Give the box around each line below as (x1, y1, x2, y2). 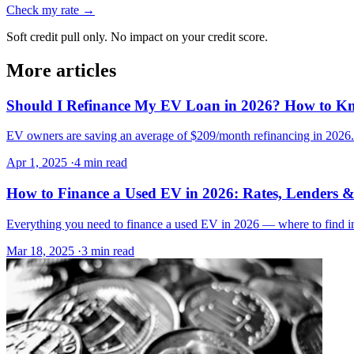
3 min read (81, 243, 134, 258)
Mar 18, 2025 (6, 243, 74, 258)
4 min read (74, 156, 127, 170)
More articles (6, 59, 116, 81)
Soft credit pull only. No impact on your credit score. (6, 29, 268, 43)
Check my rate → (6, 2, 95, 17)
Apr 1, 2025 (6, 156, 67, 170)
